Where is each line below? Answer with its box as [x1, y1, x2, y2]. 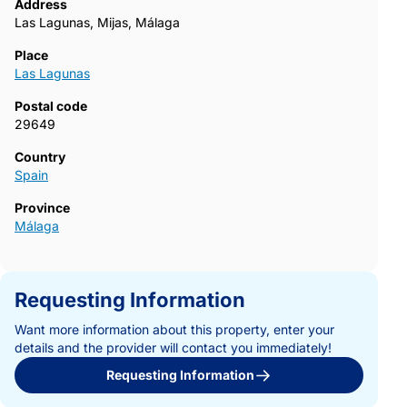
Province [15, 200, 70, 216]
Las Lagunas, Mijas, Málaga [15, 15, 180, 31]
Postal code [15, 98, 87, 114]
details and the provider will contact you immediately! [15, 340, 332, 356]
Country [15, 149, 65, 165]
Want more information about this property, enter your [15, 322, 334, 338]
